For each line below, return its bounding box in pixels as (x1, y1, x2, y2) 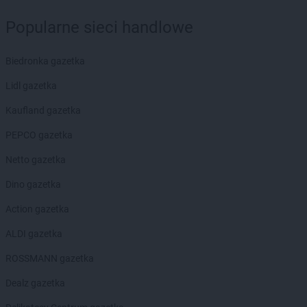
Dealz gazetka (5, 277, 65, 288)
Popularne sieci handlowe (5, 17, 193, 37)
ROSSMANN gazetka (5, 252, 94, 264)
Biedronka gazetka (5, 55, 85, 66)
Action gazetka (5, 203, 69, 214)
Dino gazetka (5, 178, 61, 190)
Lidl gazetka (5, 79, 57, 91)
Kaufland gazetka (5, 104, 81, 116)
